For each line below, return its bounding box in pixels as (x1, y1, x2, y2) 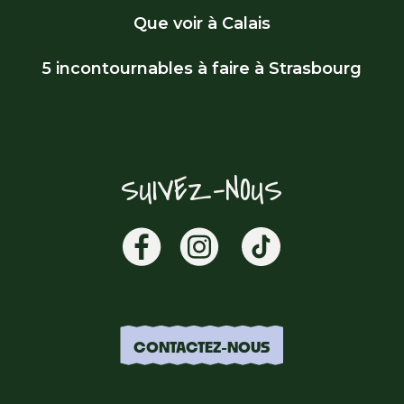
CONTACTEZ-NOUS (133, 337, 271, 355)
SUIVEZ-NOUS (121, 169, 283, 214)
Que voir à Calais (133, 14, 271, 34)
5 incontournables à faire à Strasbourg (41, 58, 363, 78)
